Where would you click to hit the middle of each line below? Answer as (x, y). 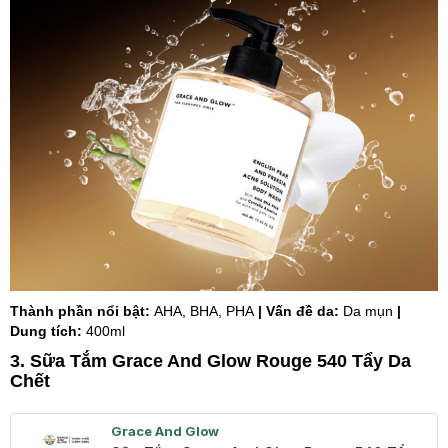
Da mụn (368, 311)
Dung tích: (48, 331)
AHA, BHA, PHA (204, 311)
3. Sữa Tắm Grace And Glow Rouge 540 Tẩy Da (210, 361)
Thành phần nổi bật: (82, 311)
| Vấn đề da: (298, 311)
